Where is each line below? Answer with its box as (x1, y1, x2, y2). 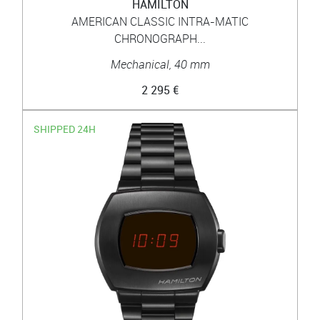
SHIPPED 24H (34, 121, 96, 136)
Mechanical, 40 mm (110, 56, 210, 72)
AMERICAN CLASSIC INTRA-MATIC (71, 13, 249, 29)
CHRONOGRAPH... (114, 30, 206, 46)
